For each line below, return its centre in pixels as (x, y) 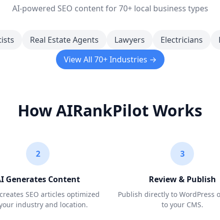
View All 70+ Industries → (110, 59)
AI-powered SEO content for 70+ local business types (110, 8)
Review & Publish (182, 179)
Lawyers (129, 40)
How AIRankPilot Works (110, 110)
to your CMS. (182, 205)
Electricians (181, 40)
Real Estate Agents (64, 40)
